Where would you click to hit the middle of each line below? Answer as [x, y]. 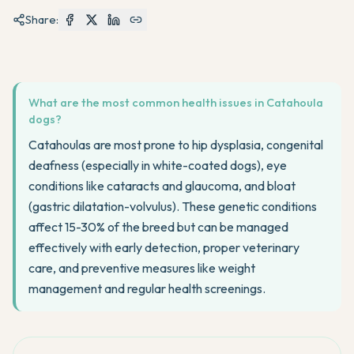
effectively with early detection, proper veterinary [164, 247]
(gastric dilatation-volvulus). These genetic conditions [173, 206]
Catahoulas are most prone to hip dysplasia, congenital [176, 145]
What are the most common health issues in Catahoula [176, 103]
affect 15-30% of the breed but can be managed [158, 227]
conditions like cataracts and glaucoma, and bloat [162, 186]
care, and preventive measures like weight [142, 268]
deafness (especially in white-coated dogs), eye [158, 165]
